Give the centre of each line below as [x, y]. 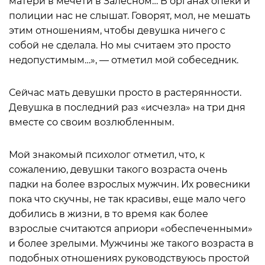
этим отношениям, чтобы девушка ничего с [117, 30]
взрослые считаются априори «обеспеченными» [131, 229]
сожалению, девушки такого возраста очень [118, 169]
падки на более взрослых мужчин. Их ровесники [130, 184]
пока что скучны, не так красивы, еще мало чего [127, 199]
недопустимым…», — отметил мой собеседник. [124, 60]
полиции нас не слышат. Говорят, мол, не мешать [130, 16]
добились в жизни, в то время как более [109, 214]
